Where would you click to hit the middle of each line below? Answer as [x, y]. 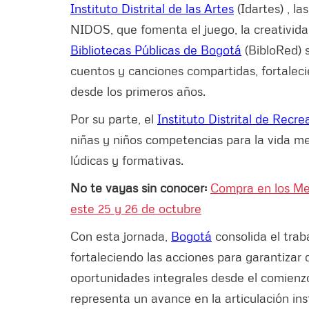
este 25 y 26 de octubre [136, 208]
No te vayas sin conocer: [140, 187]
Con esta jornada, [121, 236]
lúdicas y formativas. [127, 160]
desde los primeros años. [138, 91]
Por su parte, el [114, 118]
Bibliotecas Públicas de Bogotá [156, 49]
